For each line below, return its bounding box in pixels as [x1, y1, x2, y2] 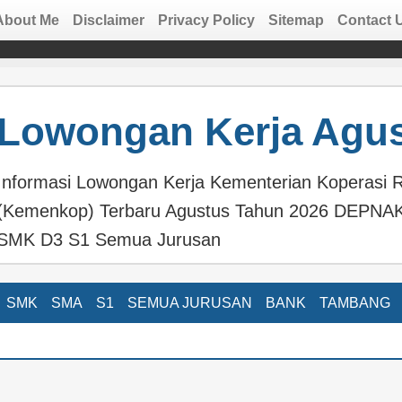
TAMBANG [319, 295, 390, 310]
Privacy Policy [157, 13, 255, 28]
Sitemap [267, 13, 324, 28]
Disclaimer [72, 13, 144, 28]
